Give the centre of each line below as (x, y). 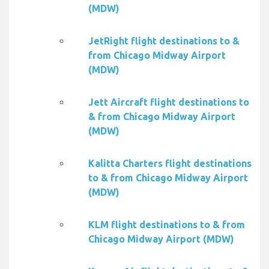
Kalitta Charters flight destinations (170, 164)
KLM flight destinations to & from (167, 225)
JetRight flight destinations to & (164, 41)
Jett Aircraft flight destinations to (169, 102)
